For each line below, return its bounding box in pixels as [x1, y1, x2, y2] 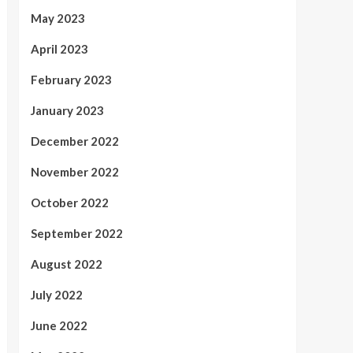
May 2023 [30, 11, 85, 25]
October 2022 [30, 195, 109, 210]
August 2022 [30, 257, 102, 271]
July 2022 [30, 288, 83, 302]
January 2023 [30, 103, 104, 117]
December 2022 [30, 134, 119, 148]
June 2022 [30, 318, 87, 333]
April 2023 [30, 42, 88, 56]
